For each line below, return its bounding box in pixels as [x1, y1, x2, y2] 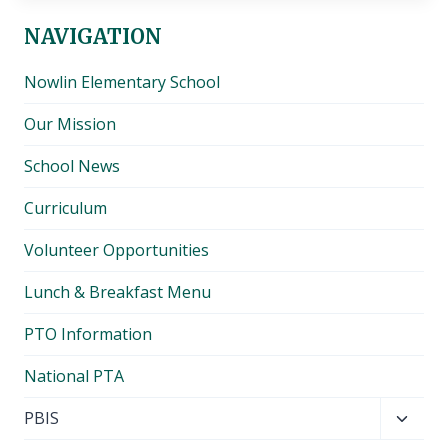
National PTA [24, 365, 124, 388]
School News [24, 155, 120, 178]
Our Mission [24, 113, 116, 136]
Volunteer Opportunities [24, 239, 209, 262]
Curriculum [24, 197, 107, 220]
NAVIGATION [24, 24, 162, 50]
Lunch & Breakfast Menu [24, 281, 211, 304]
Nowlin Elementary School [24, 71, 220, 94]
